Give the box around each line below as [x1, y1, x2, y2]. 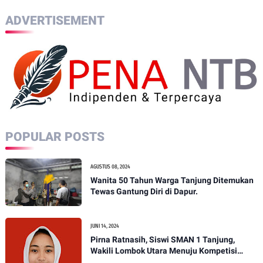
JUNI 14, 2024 [90, 222, 119, 230]
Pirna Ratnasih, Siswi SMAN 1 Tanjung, [90, 234, 235, 244]
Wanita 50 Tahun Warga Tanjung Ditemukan [90, 175, 254, 185]
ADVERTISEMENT [5, 14, 104, 28]
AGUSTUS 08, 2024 [90, 163, 130, 170]
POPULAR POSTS [5, 129, 104, 144]
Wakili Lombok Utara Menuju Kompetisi [90, 245, 237, 255]
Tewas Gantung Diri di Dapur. [90, 186, 198, 196]
